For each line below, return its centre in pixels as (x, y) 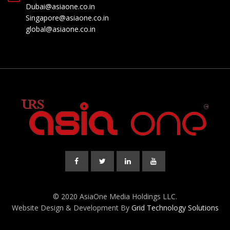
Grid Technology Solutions (175, 208)
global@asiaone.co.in (61, 29)
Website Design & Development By (71, 208)
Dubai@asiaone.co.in (60, 7)
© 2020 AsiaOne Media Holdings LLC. (115, 197)
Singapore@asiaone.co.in (67, 18)
